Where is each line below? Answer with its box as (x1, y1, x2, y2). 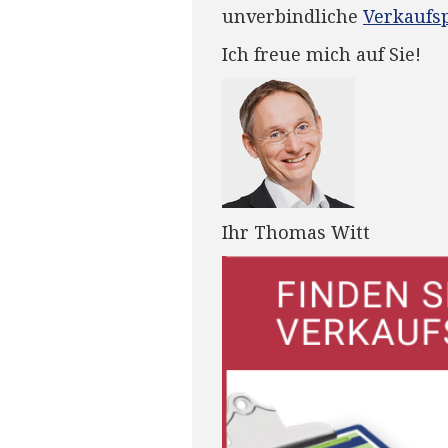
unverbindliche (222, 4, 363, 29)
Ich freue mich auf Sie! (222, 42, 421, 67)
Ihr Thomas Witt (222, 220, 370, 245)
